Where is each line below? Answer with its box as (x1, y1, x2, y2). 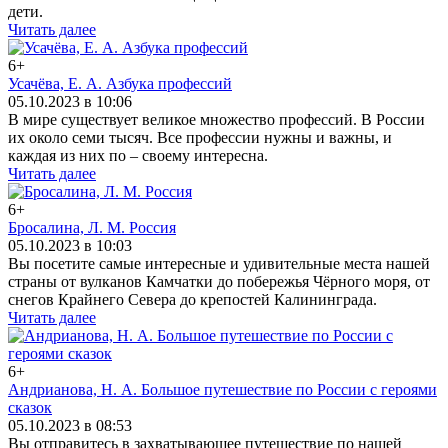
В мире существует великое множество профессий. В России (8, 111, 425, 128)
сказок (8, 399, 52, 416)
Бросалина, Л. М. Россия (8, 219, 176, 236)
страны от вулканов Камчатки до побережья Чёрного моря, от (8, 273, 430, 290)
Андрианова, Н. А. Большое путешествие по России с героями (8, 381, 437, 398)
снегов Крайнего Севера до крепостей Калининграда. (8, 291, 377, 308)
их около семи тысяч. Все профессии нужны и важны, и (8, 129, 392, 146)
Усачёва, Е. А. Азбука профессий (8, 75, 232, 92)
